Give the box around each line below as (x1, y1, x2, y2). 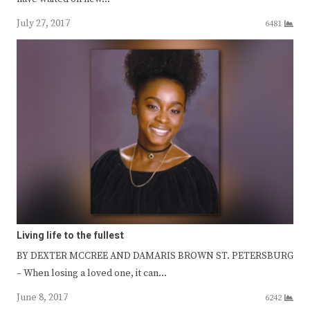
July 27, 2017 (17, 17, 70, 30)
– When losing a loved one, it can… (17, 267, 167, 280)
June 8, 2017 (17, 291, 68, 304)
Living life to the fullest (17, 228, 124, 244)
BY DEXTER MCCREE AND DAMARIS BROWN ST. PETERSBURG (17, 250, 293, 263)
